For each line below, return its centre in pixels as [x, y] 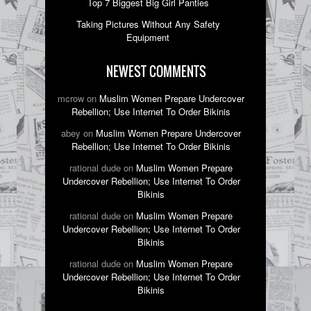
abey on [79, 133]
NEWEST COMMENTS [156, 72]
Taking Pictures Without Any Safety [148, 24]
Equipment [148, 37]
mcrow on [79, 99]
